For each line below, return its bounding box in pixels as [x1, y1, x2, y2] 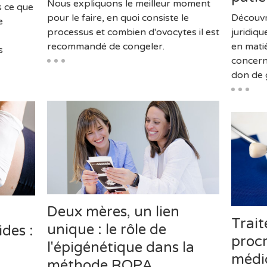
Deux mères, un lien [46, 203, 179, 221]
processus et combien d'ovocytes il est [46, 26, 219, 39]
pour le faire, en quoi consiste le [46, 12, 189, 24]
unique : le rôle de [46, 221, 166, 239]
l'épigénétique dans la [46, 239, 194, 257]
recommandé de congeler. [46, 41, 164, 53]
